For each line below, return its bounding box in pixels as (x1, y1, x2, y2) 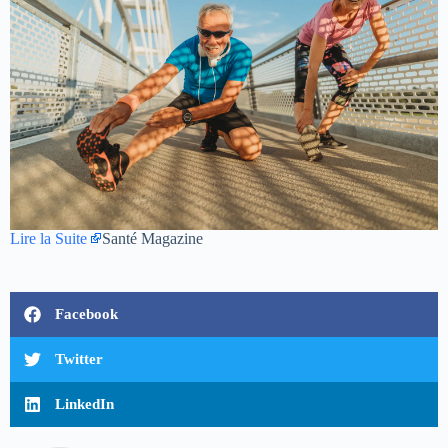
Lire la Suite (10, 229, 87, 247)
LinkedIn (55, 395, 114, 412)
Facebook (55, 305, 118, 322)
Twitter (55, 350, 103, 367)
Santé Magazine (102, 229, 203, 247)
